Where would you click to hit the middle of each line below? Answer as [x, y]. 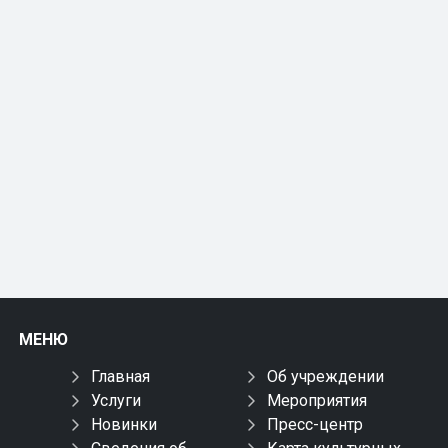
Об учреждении [326, 376]
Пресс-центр [315, 424]
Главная [120, 376]
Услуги [115, 400]
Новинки [123, 424]
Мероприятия [317, 400]
